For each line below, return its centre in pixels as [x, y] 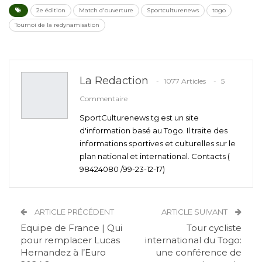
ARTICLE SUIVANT [195, 211]
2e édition [51, 10]
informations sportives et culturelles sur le [158, 143]
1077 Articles [185, 81]
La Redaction [114, 80]
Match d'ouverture [106, 10]
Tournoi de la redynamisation [57, 25]
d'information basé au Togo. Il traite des [154, 130]
